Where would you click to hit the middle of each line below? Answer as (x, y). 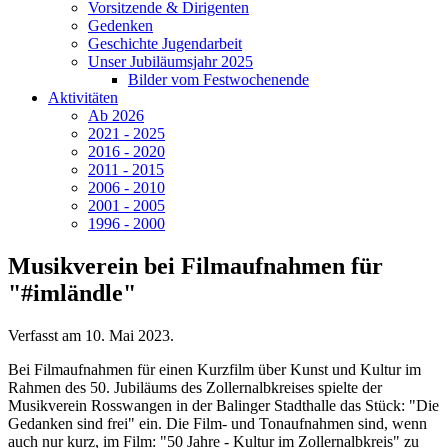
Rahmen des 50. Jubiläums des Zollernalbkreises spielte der (195, 387)
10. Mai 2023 (127, 335)
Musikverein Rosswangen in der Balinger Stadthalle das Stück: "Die (223, 405)
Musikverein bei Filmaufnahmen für (195, 265)
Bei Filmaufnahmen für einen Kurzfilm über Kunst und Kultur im (214, 369)
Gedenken (120, 25)
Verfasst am (46, 335)
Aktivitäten (83, 97)
